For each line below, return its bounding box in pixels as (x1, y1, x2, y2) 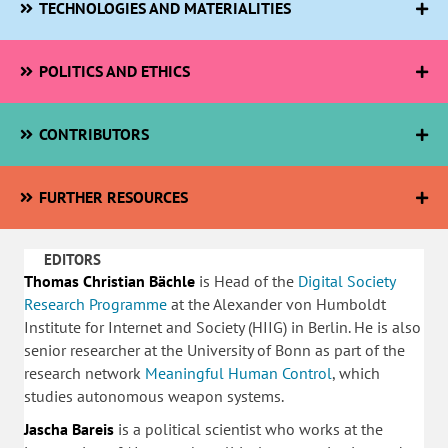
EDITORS (44, 250, 101, 269)
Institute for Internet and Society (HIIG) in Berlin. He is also (24, 317, 421, 337)
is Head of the (195, 271, 298, 291)
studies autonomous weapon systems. (24, 386, 284, 406)
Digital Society (298, 271, 395, 291)
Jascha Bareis (24, 419, 114, 439)
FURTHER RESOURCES (38, 187, 188, 207)
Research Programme (24, 294, 167, 314)
